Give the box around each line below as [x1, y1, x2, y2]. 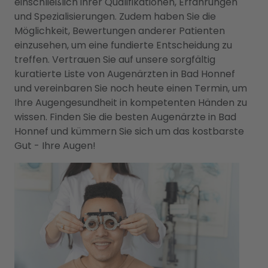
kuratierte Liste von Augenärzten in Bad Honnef [14, 67, 235, 81]
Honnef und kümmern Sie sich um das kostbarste [14, 124, 244, 138]
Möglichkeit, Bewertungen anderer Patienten [14, 24, 225, 38]
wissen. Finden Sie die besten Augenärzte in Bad [14, 110, 236, 124]
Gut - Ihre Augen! [14, 139, 96, 153]
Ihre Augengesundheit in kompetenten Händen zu [14, 96, 247, 109]
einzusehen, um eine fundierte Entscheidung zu [14, 38, 232, 52]
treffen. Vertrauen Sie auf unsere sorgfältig [14, 53, 215, 66]
